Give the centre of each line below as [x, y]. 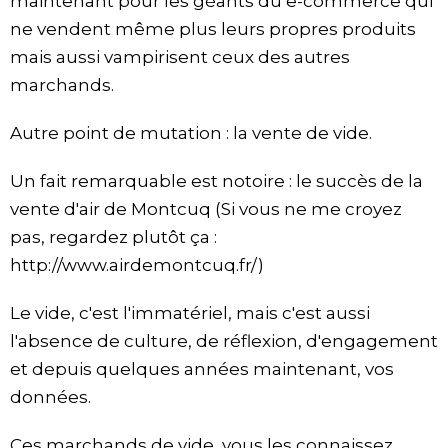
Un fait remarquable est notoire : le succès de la [216, 181]
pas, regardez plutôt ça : [113, 237]
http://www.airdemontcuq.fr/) [137, 265]
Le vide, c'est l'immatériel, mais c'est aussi [190, 313]
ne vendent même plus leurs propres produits [213, 29]
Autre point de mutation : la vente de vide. [191, 133]
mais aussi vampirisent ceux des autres [180, 57]
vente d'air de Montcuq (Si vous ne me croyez [206, 209]
